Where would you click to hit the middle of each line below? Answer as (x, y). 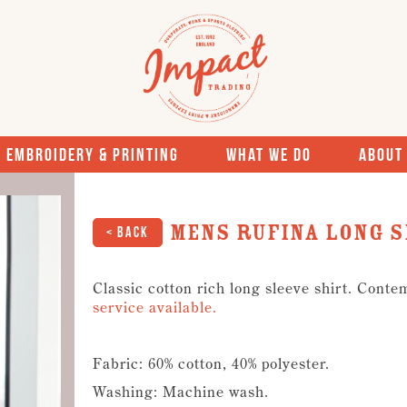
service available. (155, 307)
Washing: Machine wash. (181, 392)
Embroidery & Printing (92, 154)
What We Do (268, 154)
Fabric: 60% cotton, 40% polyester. (211, 363)
